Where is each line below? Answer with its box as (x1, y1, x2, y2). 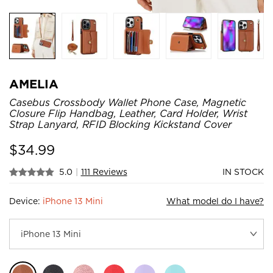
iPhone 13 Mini (43, 196, 103, 206)
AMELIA (9, 76, 58, 91)
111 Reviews (80, 166, 127, 177)
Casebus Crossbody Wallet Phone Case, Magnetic (9, 96, 246, 108)
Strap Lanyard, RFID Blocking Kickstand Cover (9, 118, 232, 130)
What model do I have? (166, 196, 264, 206)
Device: (9, 196, 43, 206)
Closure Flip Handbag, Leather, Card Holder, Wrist (9, 107, 247, 119)
